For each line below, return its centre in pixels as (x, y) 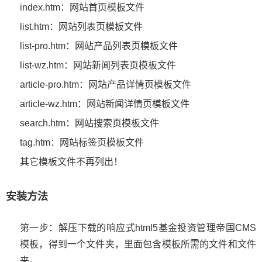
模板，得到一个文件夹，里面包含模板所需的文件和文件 (138, 244)
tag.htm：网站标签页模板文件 (82, 142)
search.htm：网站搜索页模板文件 (89, 123)
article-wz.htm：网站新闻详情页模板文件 (105, 104)
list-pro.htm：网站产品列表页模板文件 (99, 46)
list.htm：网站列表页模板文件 (81, 26)
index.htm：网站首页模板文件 (82, 7)
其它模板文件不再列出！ (71, 161)
